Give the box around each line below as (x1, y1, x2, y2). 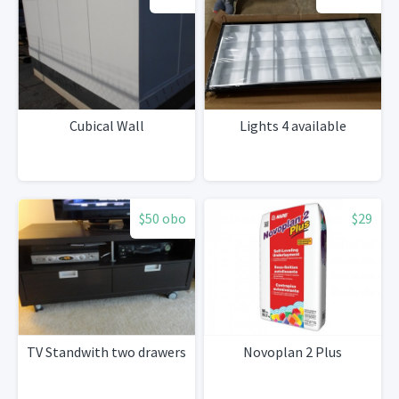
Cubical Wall (69, 117, 144, 135)
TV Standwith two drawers (27, 342, 186, 361)
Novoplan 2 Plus (243, 342, 342, 361)
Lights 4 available (239, 117, 346, 135)
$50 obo (139, 209, 186, 228)
